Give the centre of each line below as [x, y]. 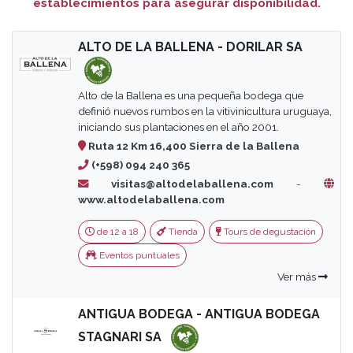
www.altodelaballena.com [151, 199]
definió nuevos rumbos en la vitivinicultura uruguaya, [204, 111]
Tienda [182, 232]
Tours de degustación [268, 232]
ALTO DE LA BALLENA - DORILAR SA [190, 47]
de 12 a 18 [116, 232]
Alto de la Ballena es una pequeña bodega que [190, 95]
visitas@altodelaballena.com [181, 184]
